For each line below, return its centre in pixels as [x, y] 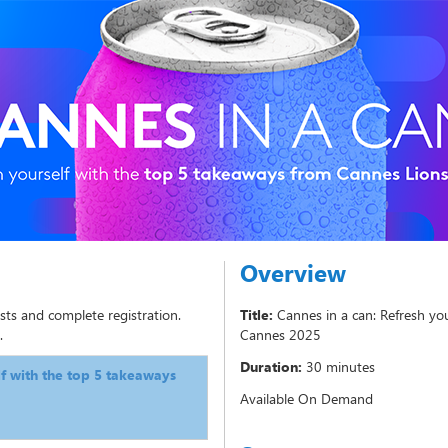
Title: [256, 314]
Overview [293, 272]
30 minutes [340, 366]
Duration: [271, 366]
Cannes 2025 [280, 334]
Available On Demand [306, 398]
